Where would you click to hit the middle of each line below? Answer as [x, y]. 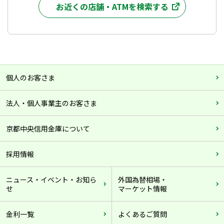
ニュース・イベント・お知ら [51, 179]
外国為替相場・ [142, 179]
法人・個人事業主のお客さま [51, 103]
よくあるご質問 [142, 214]
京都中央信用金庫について [48, 128]
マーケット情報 [142, 188]
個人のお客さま [30, 77]
